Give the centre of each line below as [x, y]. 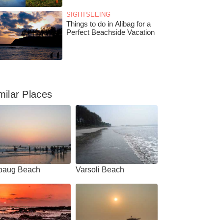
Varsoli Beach [100, 170]
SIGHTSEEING [88, 14]
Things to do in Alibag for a [109, 24]
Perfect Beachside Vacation [110, 32]
